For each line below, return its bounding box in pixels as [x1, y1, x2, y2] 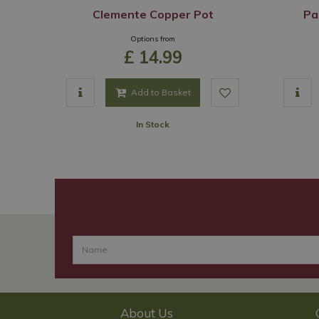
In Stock [136, 119, 169, 130]
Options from [130, 34, 175, 43]
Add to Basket [130, 87, 191, 98]
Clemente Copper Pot [92, 7, 214, 21]
